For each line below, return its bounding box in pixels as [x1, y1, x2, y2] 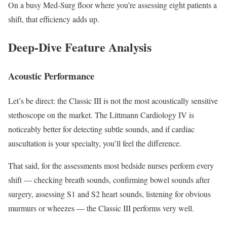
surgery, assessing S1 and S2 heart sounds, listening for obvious [8, 188, 211, 199]
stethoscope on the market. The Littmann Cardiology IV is [8, 109, 194, 120]
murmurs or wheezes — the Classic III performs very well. [8, 202, 194, 213]
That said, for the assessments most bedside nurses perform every [8, 160, 214, 171]
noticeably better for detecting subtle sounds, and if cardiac [8, 123, 195, 134]
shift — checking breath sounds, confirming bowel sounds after [8, 174, 210, 185]
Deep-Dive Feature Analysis [8, 38, 152, 56]
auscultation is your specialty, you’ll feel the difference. [8, 137, 181, 148]
